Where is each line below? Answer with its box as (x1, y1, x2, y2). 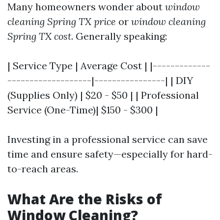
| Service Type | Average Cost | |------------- (7, 59, 210, 72)
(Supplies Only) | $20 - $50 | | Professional (7, 89, 199, 101)
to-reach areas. (7, 163, 78, 175)
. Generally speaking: (71, 30, 167, 42)
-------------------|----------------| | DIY (7, 74, 193, 86)
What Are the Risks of (7, 190, 162, 208)
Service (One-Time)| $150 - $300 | (7, 104, 158, 116)
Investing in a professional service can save (7, 133, 208, 145)
